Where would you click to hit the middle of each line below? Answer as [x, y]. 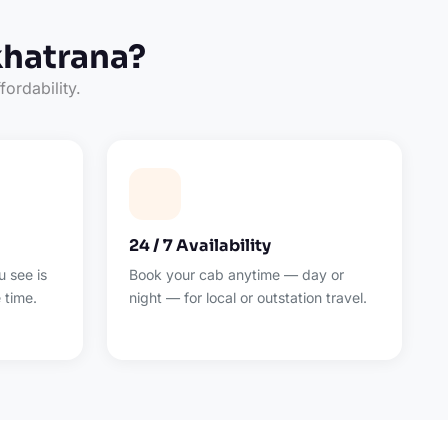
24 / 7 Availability [200, 245]
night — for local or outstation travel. [248, 297]
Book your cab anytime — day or [237, 274]
